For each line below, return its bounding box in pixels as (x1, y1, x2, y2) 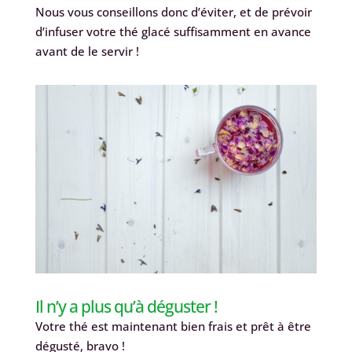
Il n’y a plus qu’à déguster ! (35, 295, 218, 317)
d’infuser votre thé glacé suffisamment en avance (35, 24, 311, 40)
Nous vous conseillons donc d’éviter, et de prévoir (35, 4, 312, 20)
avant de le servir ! (35, 43, 139, 60)
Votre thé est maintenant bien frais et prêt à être (35, 317, 311, 334)
